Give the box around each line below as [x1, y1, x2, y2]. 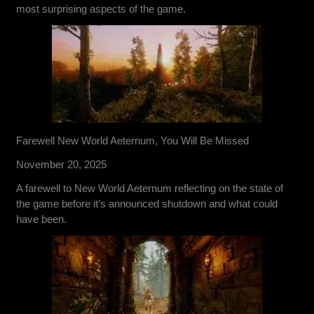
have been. [16, 212, 67, 225]
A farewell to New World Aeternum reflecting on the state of [16, 182, 284, 194]
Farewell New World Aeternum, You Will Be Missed [16, 134, 250, 146]
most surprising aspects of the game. [16, 2, 186, 15]
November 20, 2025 [16, 158, 107, 170]
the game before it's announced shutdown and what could [16, 197, 278, 210]
